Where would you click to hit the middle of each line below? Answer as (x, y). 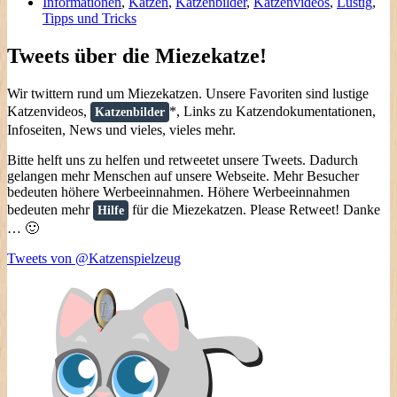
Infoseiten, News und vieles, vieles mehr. (121, 129)
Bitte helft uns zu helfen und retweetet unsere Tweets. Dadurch (183, 160)
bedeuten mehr (50, 209)
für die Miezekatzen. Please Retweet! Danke (254, 209)
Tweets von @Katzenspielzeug (94, 258)
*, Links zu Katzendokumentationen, (272, 111)
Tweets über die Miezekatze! (137, 55)
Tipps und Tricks (90, 18)
